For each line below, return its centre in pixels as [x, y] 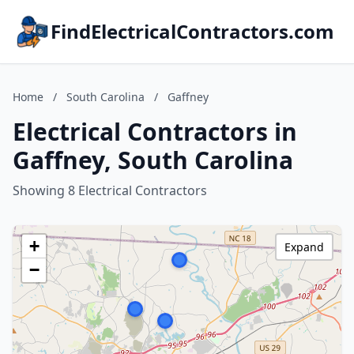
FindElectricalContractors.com [192, 31]
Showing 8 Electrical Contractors [110, 190]
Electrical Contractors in [155, 132]
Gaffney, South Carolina [153, 160]
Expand [304, 247]
